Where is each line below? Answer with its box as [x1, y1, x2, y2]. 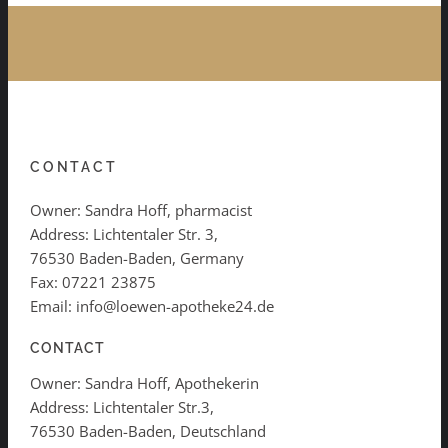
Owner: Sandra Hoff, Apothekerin [30, 373, 259, 394]
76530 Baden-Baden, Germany [30, 247, 244, 268]
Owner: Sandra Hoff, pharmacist [30, 199, 252, 220]
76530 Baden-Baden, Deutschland [30, 421, 266, 442]
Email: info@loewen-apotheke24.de [30, 295, 274, 316]
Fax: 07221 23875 [30, 271, 156, 292]
